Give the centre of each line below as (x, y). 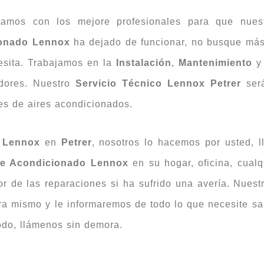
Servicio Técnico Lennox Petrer (158, 84)
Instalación (144, 63)
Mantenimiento (215, 63)
